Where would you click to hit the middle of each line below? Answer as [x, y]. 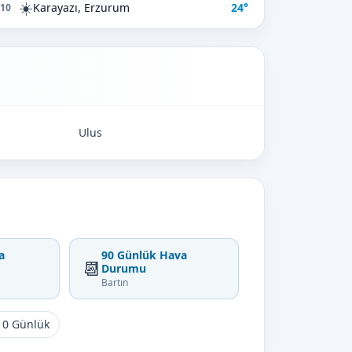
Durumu [124, 268]
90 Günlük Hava [144, 255]
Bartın [115, 282]
